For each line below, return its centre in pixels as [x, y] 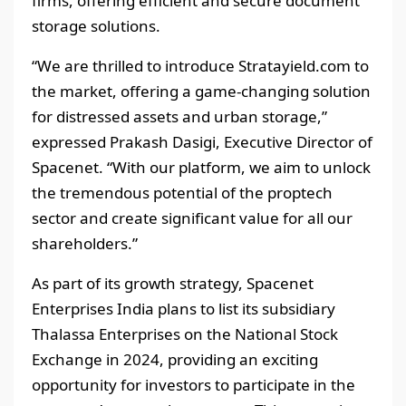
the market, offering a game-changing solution [201, 91]
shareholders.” [85, 243]
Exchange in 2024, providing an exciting [175, 359]
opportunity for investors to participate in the [193, 384]
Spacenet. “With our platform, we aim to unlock [201, 167]
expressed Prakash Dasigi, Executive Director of [202, 141]
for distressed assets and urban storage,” [179, 116]
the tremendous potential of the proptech [182, 192]
